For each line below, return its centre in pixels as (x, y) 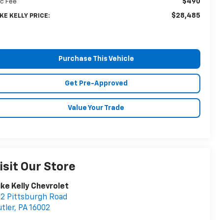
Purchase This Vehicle (96, 59)
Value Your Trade (96, 108)
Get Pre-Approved (96, 83)
